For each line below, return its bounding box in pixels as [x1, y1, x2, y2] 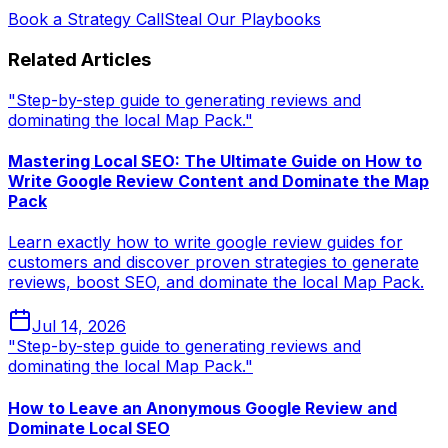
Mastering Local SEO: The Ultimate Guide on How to [8, 151, 422, 172]
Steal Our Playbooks [164, 9, 321, 30]
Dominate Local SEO [8, 417, 170, 438]
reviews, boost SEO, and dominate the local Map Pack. [8, 272, 424, 293]
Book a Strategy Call [8, 9, 164, 30]
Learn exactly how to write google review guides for [8, 232, 403, 253]
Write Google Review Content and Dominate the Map [8, 171, 429, 192]
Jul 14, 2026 [32, 316, 126, 337]
